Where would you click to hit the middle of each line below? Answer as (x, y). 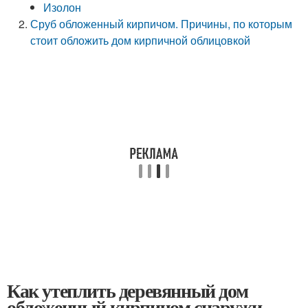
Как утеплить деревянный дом (128, 290)
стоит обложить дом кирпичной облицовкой (141, 40)
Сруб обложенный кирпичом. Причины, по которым (162, 24)
